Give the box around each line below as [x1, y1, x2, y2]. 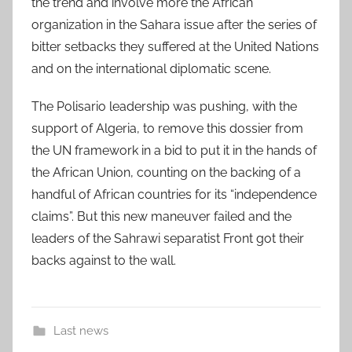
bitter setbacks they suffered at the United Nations [31, 38, 319, 54]
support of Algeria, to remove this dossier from [31, 120, 303, 136]
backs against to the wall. [31, 252, 176, 268]
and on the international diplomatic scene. [31, 60, 271, 76]
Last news [53, 323, 108, 338]
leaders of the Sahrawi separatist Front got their [31, 230, 304, 246]
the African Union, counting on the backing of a [31, 164, 301, 180]
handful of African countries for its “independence [31, 186, 317, 202]
